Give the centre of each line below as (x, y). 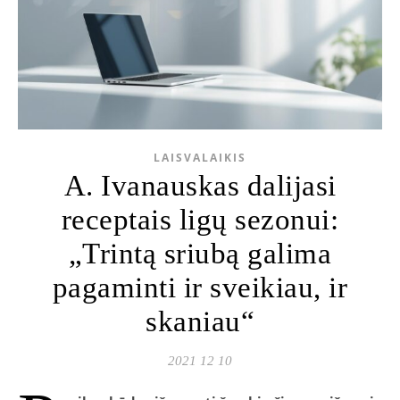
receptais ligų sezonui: (200, 220)
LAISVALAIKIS (200, 158)
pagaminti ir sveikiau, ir (200, 288)
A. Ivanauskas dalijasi (200, 186)
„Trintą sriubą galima (200, 254)
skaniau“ (200, 322)
